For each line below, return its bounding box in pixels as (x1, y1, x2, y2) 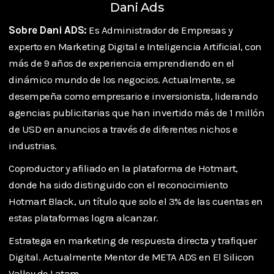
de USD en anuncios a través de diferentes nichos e (9, 122, 237, 135)
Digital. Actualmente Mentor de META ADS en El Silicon (9, 250, 254, 263)
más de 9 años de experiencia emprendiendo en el (9, 56, 234, 69)
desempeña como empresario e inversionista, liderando (9, 89, 257, 102)
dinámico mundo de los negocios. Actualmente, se (9, 73, 235, 86)
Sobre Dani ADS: (9, 23, 87, 36)
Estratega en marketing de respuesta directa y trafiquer (9, 234, 257, 246)
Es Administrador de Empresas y (86, 23, 232, 36)
